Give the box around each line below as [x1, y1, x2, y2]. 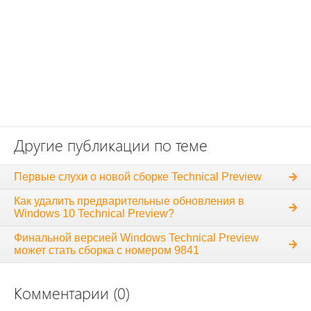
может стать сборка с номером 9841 [14, 244, 199, 257]
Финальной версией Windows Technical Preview [14, 232, 259, 244]
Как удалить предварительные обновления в [14, 195, 244, 208]
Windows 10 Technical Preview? [14, 208, 174, 220]
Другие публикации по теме [14, 136, 208, 156]
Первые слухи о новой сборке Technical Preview [14, 171, 262, 183]
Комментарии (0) [14, 284, 130, 305]
